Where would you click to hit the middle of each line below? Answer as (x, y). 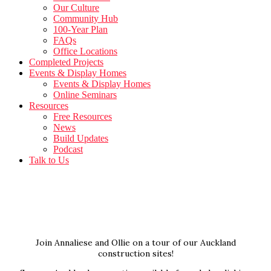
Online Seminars (85, 95)
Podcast (68, 149)
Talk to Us (49, 160)
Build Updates (81, 138)
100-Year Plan (80, 29)
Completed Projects (66, 62)
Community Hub (86, 18)
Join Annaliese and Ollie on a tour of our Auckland (135, 243)
